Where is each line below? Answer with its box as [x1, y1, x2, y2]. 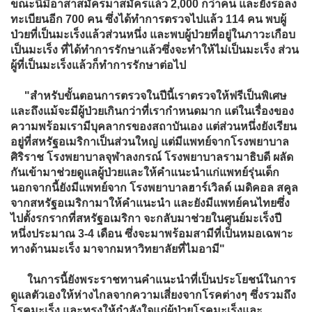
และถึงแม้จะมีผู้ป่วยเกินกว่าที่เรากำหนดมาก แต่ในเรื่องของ [10, 104, 294, 117]
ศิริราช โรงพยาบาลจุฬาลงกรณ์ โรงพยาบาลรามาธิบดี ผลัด [10, 150, 293, 163]
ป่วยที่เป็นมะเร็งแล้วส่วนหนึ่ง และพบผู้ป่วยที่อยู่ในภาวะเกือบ [10, 28, 295, 40]
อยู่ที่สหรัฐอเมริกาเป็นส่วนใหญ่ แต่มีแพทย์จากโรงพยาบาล [10, 135, 289, 148]
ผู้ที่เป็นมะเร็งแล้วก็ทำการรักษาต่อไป [10, 58, 186, 71]
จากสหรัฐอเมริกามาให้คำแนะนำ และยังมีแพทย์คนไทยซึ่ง [10, 196, 290, 209]
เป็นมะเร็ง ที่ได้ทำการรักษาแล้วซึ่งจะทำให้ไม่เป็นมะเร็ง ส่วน [10, 43, 299, 56]
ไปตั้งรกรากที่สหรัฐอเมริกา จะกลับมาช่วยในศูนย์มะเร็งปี [10, 212, 281, 224]
